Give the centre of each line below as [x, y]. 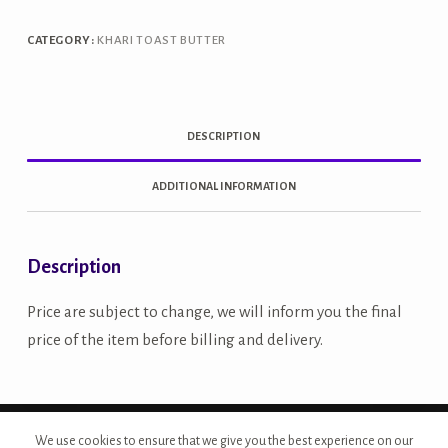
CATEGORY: [62, 40]
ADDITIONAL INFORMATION [223, 185]
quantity [48, 25]
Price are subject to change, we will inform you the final [214, 312]
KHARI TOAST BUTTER [162, 40]
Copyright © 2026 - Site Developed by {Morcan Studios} [186, 429]
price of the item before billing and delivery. [174, 340]
